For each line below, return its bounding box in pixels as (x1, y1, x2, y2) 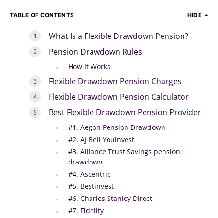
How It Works (68, 62, 110, 71)
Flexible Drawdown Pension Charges (49, 76, 182, 87)
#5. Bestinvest (68, 182, 114, 191)
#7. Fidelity (68, 206, 104, 215)
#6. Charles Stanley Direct (68, 194, 152, 203)
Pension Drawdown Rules (49, 46, 142, 57)
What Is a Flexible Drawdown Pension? (49, 31, 188, 41)
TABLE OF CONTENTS (10, 11, 74, 18)
